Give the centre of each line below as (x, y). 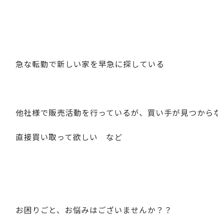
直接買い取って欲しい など (69, 136)
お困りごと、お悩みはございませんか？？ (94, 209)
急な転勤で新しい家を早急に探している (90, 64)
